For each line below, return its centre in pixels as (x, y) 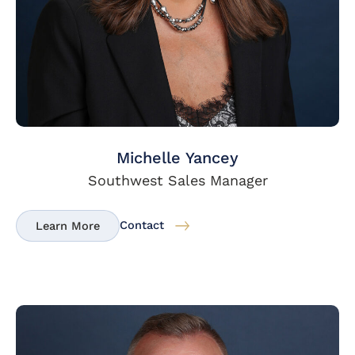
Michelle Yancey (177, 158)
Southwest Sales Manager (177, 181)
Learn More (68, 226)
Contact (142, 225)
